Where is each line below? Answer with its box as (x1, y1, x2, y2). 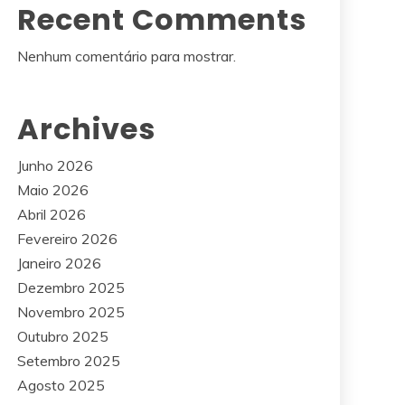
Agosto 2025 (17, 376, 105, 394)
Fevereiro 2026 (17, 230, 118, 248)
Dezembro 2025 (17, 278, 125, 297)
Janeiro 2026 (17, 254, 101, 272)
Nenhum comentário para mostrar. (17, 47, 236, 65)
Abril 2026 (17, 205, 86, 223)
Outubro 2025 (17, 327, 108, 345)
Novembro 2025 (17, 303, 125, 321)
